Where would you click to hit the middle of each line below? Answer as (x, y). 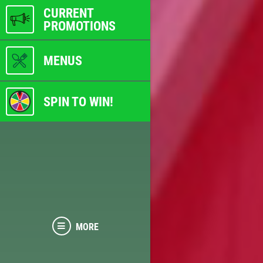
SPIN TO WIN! (78, 101)
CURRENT (68, 13)
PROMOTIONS (80, 26)
